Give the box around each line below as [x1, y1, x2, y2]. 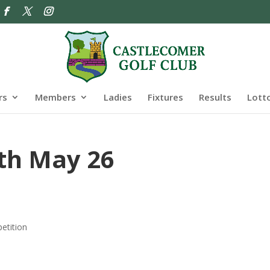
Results [199, 90, 231, 103]
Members [35, 90, 76, 103]
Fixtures [148, 90, 183, 103]
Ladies [104, 90, 132, 103]
